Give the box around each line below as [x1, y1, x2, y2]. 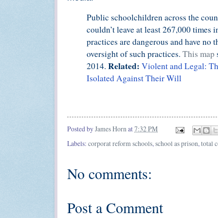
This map [182, 48, 215, 60]
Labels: [67, 138, 88, 148]
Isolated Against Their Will [87, 73, 182, 84]
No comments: [67, 163, 152, 183]
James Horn [95, 124, 127, 134]
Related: [108, 60, 140, 73]
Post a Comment [67, 197, 163, 217]
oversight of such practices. [87, 48, 182, 60]
